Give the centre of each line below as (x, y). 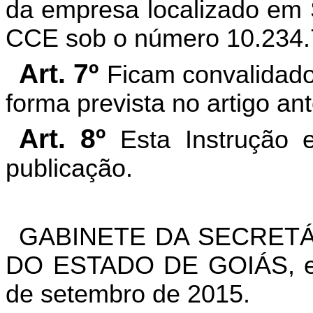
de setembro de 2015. (128, 294)
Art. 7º (63, 74)
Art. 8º (62, 139)
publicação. (69, 168)
